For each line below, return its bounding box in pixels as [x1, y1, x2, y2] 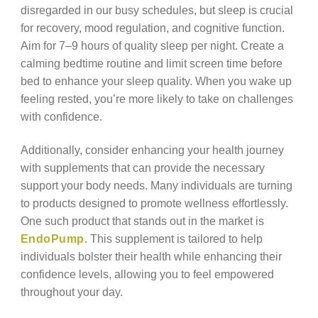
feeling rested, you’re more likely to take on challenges [20, 92, 293, 106]
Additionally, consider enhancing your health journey [20, 143, 284, 156]
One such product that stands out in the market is [20, 214, 264, 227]
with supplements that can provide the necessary [20, 160, 265, 174]
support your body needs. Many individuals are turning [20, 178, 292, 192]
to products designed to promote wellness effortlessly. [20, 196, 288, 209]
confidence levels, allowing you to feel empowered [20, 267, 274, 280]
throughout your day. [20, 285, 123, 298]
